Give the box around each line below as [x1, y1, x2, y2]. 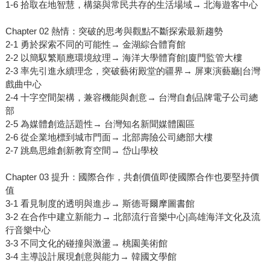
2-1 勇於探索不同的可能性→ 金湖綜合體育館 [5, 39, 186, 50]
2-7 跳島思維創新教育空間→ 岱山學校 [5, 145, 159, 156]
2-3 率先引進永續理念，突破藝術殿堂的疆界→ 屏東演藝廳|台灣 [5, 66, 260, 77]
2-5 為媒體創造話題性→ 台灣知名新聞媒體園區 [5, 119, 195, 130]
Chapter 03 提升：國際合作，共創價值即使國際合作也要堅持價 [5, 172, 259, 183]
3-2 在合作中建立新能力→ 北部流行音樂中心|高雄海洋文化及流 [5, 212, 260, 222]
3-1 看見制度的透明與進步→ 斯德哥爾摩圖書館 [5, 198, 195, 209]
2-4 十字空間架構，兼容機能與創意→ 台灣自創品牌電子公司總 [5, 92, 258, 103]
